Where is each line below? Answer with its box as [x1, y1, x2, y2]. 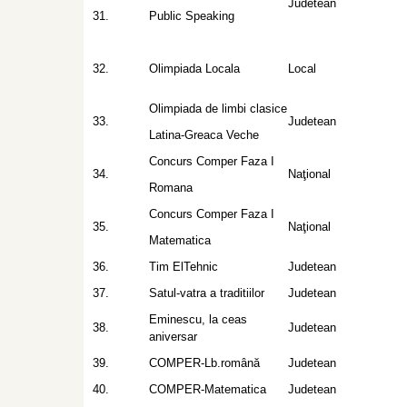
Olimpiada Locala [149, 62, 240, 75]
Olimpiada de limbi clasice [149, 102, 287, 115]
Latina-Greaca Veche [149, 128, 259, 142]
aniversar [149, 330, 197, 343]
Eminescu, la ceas [149, 313, 247, 326]
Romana [149, 181, 193, 194]
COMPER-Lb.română [149, 356, 260, 370]
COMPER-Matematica [149, 382, 266, 396]
